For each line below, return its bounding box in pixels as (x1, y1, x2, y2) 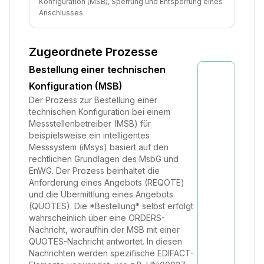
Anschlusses (39, 8, 83, 17)
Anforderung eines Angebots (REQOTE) (29, 177, 184, 187)
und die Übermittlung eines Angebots (29, 189, 173, 199)
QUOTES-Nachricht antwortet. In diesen (29, 236, 182, 246)
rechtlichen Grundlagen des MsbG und (29, 154, 179, 164)
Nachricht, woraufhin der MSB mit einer (29, 225, 180, 235)
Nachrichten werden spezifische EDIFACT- (29, 248, 194, 258)
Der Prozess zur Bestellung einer (29, 95, 157, 105)
